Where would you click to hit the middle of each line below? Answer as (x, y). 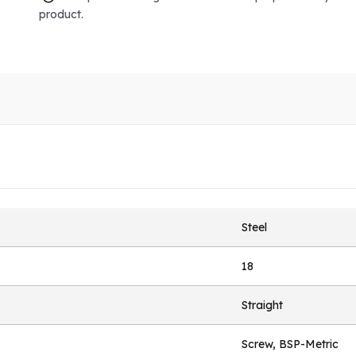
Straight (262, 306)
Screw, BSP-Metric (290, 344)
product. (61, 15)
